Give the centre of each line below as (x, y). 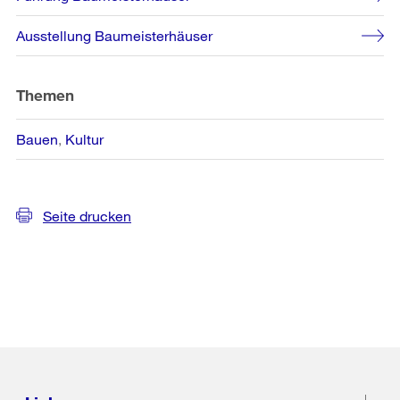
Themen (46, 95)
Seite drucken (87, 215)
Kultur (84, 138)
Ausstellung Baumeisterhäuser (114, 35)
